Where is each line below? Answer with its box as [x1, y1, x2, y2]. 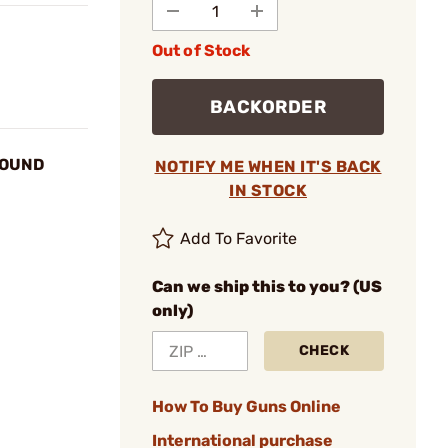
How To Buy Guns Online [152, 397, 341, 416]
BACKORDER [209, 96, 327, 118]
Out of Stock [152, 41, 251, 60]
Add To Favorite [180, 229, 298, 248]
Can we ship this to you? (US [152, 277, 382, 296]
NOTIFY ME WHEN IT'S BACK [154, 157, 382, 176]
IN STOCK [229, 181, 307, 200]
